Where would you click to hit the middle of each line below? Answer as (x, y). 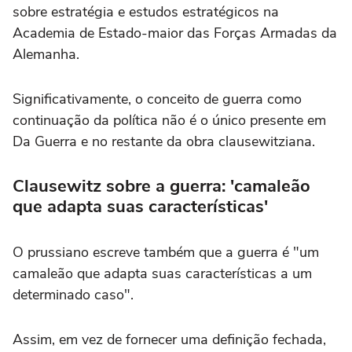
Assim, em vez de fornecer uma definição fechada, (169, 339)
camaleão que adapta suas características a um (162, 273)
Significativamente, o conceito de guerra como (157, 99)
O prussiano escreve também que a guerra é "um (166, 252)
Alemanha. (46, 54)
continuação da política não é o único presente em (169, 120)
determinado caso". (73, 294)
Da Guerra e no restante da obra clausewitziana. (164, 141)
